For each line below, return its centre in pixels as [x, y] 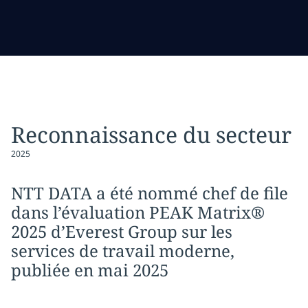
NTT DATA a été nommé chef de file [150, 193]
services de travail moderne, [123, 251]
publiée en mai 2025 [90, 270]
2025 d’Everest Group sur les [122, 232]
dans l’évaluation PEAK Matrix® [138, 212]
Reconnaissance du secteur [151, 135]
